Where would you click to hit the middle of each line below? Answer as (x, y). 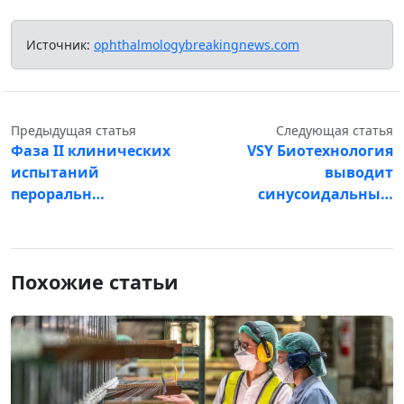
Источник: (60, 44)
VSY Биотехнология (320, 150)
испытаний (55, 172)
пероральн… (58, 193)
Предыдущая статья (73, 130)
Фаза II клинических (91, 150)
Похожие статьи (95, 281)
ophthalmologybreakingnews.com (197, 44)
